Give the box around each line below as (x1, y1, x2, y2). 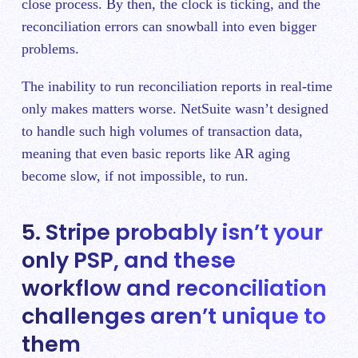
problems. (22, 41, 79, 58)
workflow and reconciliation (22, 272, 327, 303)
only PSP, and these (22, 245, 236, 275)
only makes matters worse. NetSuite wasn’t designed (22, 101, 328, 117)
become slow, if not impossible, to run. (22, 168, 249, 185)
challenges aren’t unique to (22, 300, 326, 331)
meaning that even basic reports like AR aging (22, 145, 290, 162)
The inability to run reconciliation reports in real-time (22, 78, 332, 95)
